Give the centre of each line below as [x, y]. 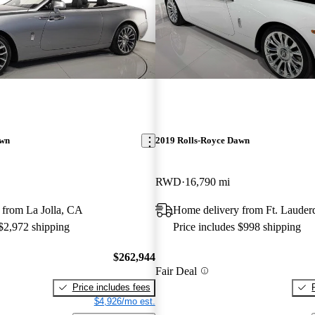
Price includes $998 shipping [237, 227]
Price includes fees [111, 287]
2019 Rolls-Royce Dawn [202, 141]
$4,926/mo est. [124, 301]
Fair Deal [176, 271]
